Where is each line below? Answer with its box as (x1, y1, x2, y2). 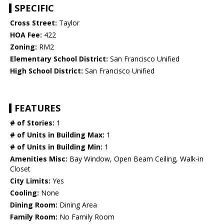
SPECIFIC (14, 2, 54, 14)
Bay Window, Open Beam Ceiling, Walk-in (67, 154, 203, 164)
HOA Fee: (10, 30, 42, 40)
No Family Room (57, 212, 114, 222)
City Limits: (10, 176, 50, 186)
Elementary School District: (10, 54, 108, 64)
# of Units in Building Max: (10, 130, 104, 140)
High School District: (10, 66, 83, 76)
